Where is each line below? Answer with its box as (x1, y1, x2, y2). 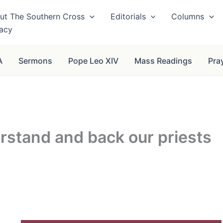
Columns (171, 11, 205, 21)
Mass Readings (134, 56, 192, 66)
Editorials (110, 11, 146, 21)
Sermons (18, 56, 52, 66)
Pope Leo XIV (68, 56, 118, 66)
